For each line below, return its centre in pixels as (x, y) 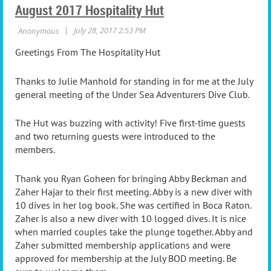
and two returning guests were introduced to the (115, 136)
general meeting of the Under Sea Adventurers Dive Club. (132, 94)
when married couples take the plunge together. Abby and (134, 231)
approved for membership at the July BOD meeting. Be (126, 258)
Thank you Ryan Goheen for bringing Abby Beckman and (131, 178)
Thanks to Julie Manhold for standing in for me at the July (134, 81)
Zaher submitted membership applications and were (123, 245)
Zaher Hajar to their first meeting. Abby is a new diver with (134, 191)
